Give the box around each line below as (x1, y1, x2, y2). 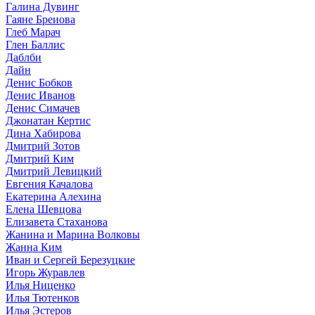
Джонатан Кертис (6, 114, 91, 127)
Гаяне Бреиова (6, 13, 75, 25)
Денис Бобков (6, 76, 72, 89)
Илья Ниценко (6, 278, 75, 291)
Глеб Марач (6, 25, 60, 38)
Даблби (6, 51, 41, 63)
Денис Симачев (6, 101, 80, 114)
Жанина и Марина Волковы (6, 228, 140, 240)
